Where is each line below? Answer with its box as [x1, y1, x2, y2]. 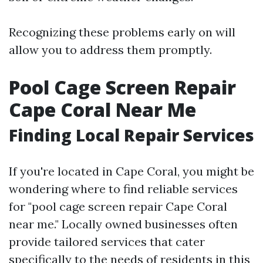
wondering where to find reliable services [9, 181, 238, 196]
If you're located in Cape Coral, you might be [9, 164, 254, 178]
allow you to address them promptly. [9, 42, 212, 57]
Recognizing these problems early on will [9, 25, 235, 39]
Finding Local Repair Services [9, 124, 254, 146]
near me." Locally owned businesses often [9, 217, 238, 231]
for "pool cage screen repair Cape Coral [9, 199, 227, 214]
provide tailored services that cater [9, 234, 205, 249]
